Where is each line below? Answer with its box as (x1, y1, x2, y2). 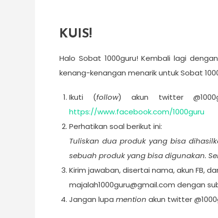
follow (96, 92, 119, 102)
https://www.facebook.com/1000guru (69, 107, 204, 117)
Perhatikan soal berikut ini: (69, 121, 162, 131)
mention (116, 194, 146, 204)
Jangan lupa (69, 194, 116, 204)
